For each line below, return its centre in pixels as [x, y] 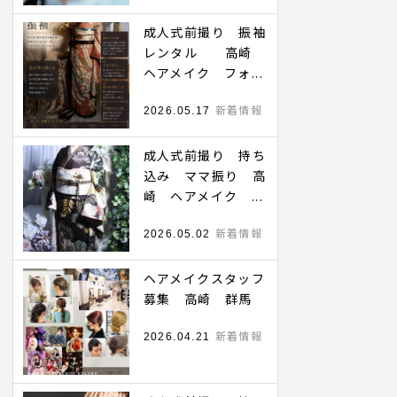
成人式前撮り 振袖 [205, 32]
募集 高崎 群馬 [198, 299]
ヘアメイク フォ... [203, 73]
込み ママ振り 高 [205, 175]
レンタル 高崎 [205, 52]
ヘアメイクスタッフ [204, 278]
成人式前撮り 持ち [205, 155]
